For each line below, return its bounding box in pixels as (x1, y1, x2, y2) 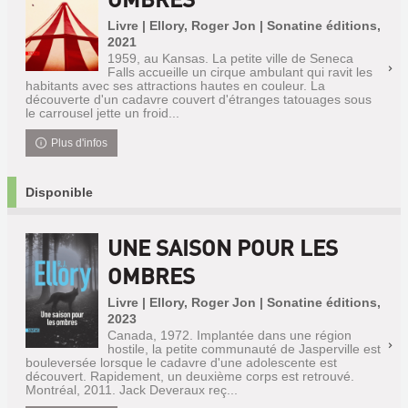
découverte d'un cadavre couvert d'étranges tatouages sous (25, 92, 372, 107)
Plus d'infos (51, 137, 108, 149)
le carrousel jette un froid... (25, 106, 179, 120)
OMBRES (107, 261, 195, 290)
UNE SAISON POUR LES (107, 233, 338, 261)
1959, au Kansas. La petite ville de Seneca (107, 51, 353, 66)
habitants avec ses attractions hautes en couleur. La (25, 78, 325, 93)
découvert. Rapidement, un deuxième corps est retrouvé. (25, 369, 354, 383)
